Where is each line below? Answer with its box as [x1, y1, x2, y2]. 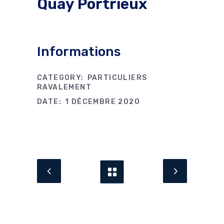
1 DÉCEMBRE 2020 [65, 97, 140, 106]
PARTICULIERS [87, 73, 147, 82]
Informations [37, 44, 120, 60]
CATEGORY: [37, 73, 84, 82]
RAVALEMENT [37, 83, 91, 92]
